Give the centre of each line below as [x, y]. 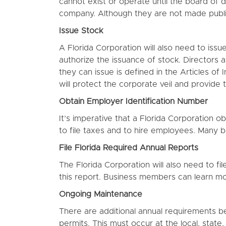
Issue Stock [81, 31]
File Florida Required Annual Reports [129, 148]
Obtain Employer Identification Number [133, 101]
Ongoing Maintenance [101, 194]
